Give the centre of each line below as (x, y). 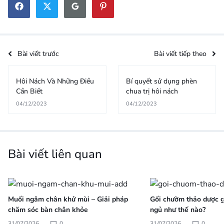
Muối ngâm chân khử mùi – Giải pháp (68, 199)
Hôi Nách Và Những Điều (55, 81)
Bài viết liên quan (55, 154)
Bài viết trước (38, 53)
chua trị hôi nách (152, 91)
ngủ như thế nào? (178, 209)
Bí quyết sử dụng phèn (161, 81)
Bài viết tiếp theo (180, 53)
